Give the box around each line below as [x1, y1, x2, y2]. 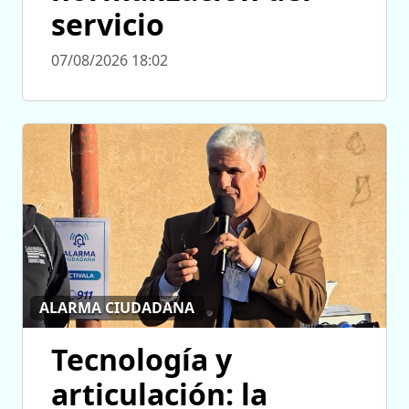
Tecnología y [51, 339, 232, 379]
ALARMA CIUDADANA [39, 298, 195, 319]
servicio [51, 5, 164, 45]
